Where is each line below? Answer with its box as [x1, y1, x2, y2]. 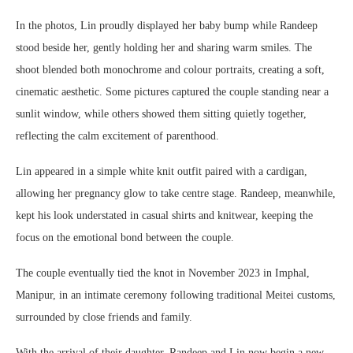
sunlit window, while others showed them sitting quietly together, [16, 107, 307, 120]
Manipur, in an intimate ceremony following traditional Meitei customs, [16, 288, 336, 301]
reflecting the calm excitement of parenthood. [16, 129, 219, 142]
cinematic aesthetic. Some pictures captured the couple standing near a [16, 85, 329, 98]
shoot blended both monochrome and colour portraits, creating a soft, [16, 63, 325, 76]
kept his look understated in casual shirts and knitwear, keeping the [16, 209, 313, 221]
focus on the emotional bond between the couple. [16, 231, 234, 243]
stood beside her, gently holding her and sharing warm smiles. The [16, 41, 312, 54]
